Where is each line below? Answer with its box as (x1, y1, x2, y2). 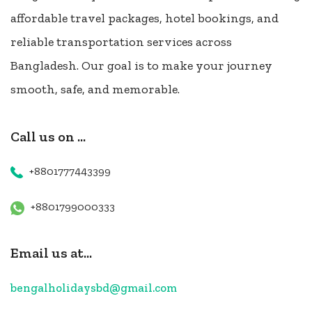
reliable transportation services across (10, 34, 232, 50)
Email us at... (10, 244, 92, 262)
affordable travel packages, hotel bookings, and (10, 10, 279, 26)
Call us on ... (10, 128, 86, 146)
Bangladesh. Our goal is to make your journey (10, 58, 272, 74)
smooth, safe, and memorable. (10, 81, 180, 97)
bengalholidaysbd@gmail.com (10, 281, 177, 295)
